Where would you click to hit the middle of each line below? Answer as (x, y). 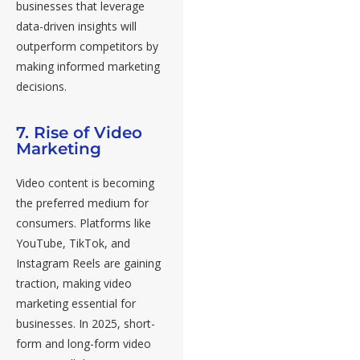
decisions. (41, 87)
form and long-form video (84, 344)
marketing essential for (76, 304)
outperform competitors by (87, 47)
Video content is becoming (85, 183)
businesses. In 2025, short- (86, 324)
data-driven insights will (76, 27)
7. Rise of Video (79, 133)
